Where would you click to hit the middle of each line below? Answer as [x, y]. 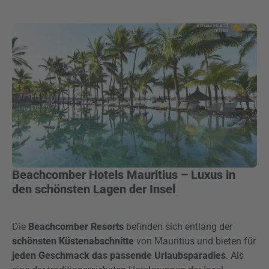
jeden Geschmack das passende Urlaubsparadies [119, 255]
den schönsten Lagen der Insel [94, 189]
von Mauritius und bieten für [196, 241]
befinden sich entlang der [178, 227]
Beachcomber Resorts [76, 227]
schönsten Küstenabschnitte [74, 241]
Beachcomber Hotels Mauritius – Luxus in [124, 175]
